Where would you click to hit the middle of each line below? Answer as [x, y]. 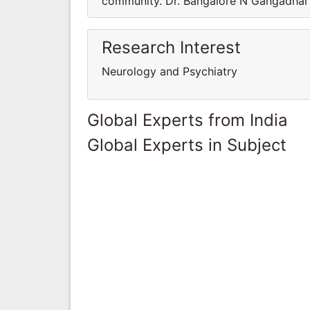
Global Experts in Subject [187, 145]
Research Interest [171, 47]
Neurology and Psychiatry [170, 71]
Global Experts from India [188, 120]
